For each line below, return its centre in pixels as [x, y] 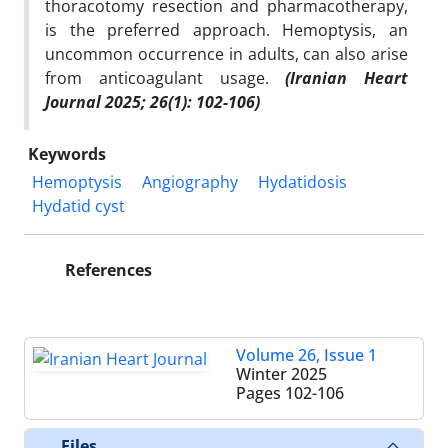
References [106, 269]
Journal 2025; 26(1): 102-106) [152, 101]
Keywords [67, 153]
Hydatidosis [302, 181]
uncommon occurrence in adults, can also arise [226, 53]
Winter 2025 [281, 373]
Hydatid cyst [78, 205]
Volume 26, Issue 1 [306, 354]
